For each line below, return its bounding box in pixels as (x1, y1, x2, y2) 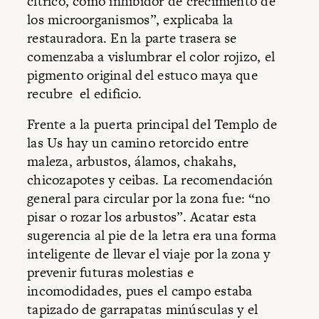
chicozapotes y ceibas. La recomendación (27, 170, 273, 190)
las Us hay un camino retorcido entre (27, 133, 249, 153)
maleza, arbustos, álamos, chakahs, (27, 152, 237, 172)
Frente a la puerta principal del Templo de (27, 115, 278, 135)
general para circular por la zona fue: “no (27, 189, 271, 209)
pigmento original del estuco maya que (27, 65, 258, 85)
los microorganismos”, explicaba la (27, 9, 234, 29)
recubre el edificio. (27, 83, 142, 103)
